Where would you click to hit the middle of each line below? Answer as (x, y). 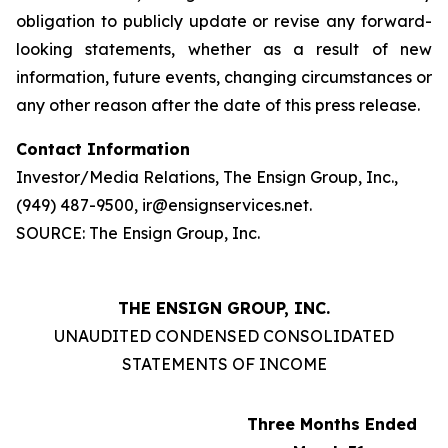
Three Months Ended (331, 424)
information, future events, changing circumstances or (224, 77)
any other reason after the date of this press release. (218, 105)
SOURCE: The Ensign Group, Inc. (138, 233)
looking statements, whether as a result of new (224, 49)
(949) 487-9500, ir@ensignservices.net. (164, 205)
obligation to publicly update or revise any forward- (224, 21)
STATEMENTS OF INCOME (224, 364)
